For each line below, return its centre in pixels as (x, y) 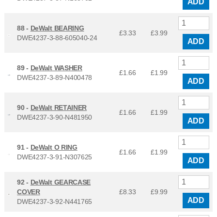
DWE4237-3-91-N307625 (55, 157)
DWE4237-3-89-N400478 (55, 78)
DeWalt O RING (54, 147)
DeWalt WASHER (56, 68)
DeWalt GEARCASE (61, 182)
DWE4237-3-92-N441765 (55, 202)
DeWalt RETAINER (59, 108)
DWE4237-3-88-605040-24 (57, 38)
